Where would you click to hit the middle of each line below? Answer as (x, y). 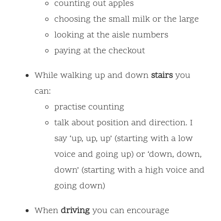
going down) (80, 186)
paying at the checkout (100, 51)
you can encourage (129, 211)
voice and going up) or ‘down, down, (128, 155)
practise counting (89, 108)
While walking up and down (93, 76)
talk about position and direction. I (124, 123)
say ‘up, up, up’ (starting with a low (124, 139)
